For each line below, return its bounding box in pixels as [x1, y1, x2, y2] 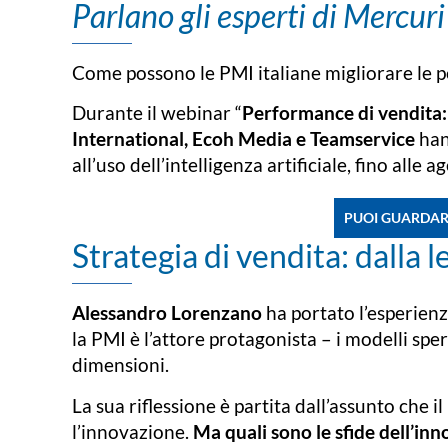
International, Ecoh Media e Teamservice [72, 127, 415, 151]
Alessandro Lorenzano [72, 301, 262, 325]
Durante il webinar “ [72, 101, 242, 125]
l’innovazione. [72, 419, 193, 443]
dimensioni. [72, 353, 169, 377]
